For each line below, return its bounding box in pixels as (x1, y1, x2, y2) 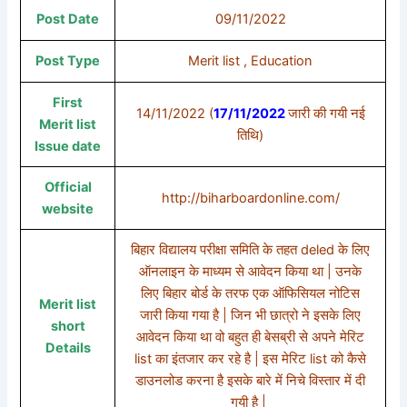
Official (44, 179, 92, 196)
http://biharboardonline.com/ (161, 190, 340, 207)
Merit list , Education (188, 53, 313, 70)
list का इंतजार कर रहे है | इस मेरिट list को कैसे (134, 351, 367, 368)
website (42, 201, 94, 218)
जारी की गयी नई (287, 105, 365, 123)
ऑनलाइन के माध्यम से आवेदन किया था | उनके (139, 263, 362, 281)
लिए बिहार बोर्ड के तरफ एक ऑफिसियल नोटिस (141, 285, 361, 303)
